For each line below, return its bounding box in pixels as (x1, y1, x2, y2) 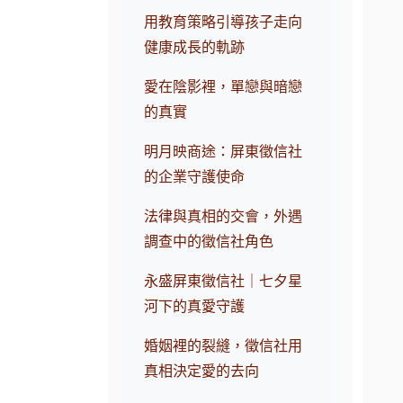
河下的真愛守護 (144, 299, 246, 315)
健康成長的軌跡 (144, 40, 246, 56)
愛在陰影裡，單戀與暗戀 (144, 79, 303, 95)
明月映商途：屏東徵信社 (144, 144, 303, 160)
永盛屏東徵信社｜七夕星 (144, 273, 303, 290)
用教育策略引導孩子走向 (144, 14, 303, 31)
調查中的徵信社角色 (144, 234, 274, 250)
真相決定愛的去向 (144, 363, 260, 380)
